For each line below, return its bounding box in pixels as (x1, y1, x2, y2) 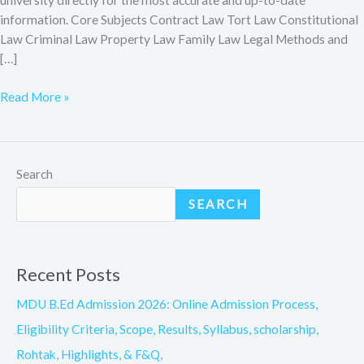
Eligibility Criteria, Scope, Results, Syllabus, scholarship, (16, 322, 318, 337)
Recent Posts (16, 263, 120, 286)
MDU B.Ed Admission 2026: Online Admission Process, (16, 297, 318, 312)
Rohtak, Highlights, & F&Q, (16, 347, 162, 362)
